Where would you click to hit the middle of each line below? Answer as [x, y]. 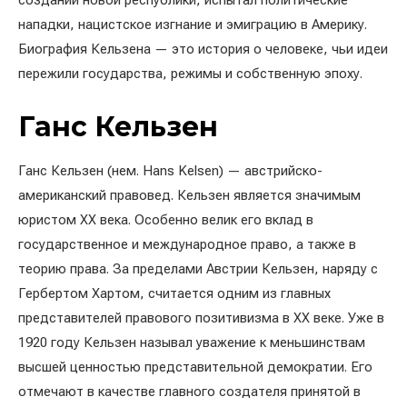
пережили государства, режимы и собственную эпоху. [190, 74]
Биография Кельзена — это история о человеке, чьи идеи [203, 49]
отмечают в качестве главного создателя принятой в [189, 392]
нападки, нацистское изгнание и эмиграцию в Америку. [193, 25]
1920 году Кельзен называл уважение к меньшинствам [192, 342]
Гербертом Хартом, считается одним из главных [174, 293]
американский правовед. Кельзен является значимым [189, 195]
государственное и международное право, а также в [187, 244]
